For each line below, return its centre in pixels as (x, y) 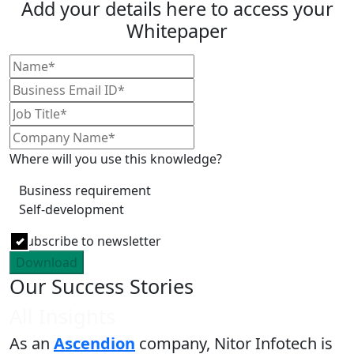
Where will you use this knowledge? (116, 159)
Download (47, 263)
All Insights (62, 316)
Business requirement (85, 191)
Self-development (72, 210)
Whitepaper (177, 31)
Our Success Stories (102, 286)
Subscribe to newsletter (90, 241)
